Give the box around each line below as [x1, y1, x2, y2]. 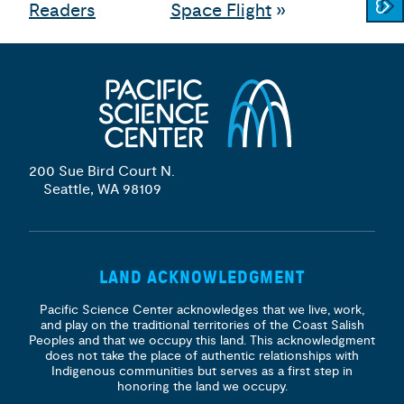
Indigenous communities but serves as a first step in [51, 363, 353, 380]
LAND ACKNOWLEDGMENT [99, 267, 305, 289]
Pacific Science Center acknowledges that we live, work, [40, 302, 364, 318]
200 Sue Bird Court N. [29, 162, 175, 181]
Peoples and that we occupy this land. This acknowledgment [29, 333, 375, 349]
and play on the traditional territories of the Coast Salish [40, 317, 364, 334]
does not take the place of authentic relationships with [45, 348, 359, 364]
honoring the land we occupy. [116, 379, 288, 395]
